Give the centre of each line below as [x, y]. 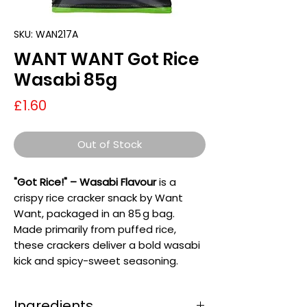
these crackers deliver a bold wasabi [107, 245]
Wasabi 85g [65, 79]
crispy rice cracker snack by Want [98, 197]
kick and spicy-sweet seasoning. [96, 260]
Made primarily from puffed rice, [95, 229]
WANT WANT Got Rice [106, 59]
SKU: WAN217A [46, 34]
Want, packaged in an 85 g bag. [94, 213]
